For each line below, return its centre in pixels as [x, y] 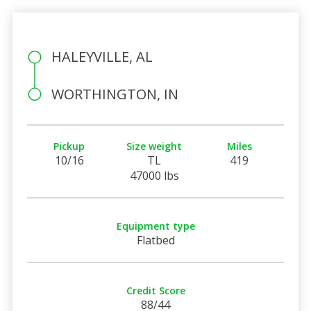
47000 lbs [154, 175]
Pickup [69, 146]
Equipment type [155, 226]
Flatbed [155, 240]
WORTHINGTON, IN [115, 94]
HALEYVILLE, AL [102, 56]
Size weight [154, 146]
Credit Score [155, 290]
